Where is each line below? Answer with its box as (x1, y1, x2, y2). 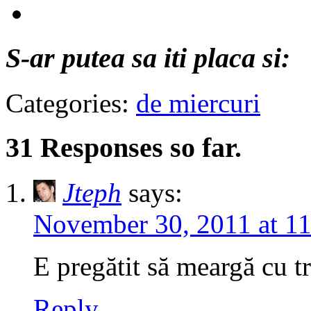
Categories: (6, 87, 136, 118)
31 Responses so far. (6, 132, 242, 164)
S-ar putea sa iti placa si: (6, 42, 290, 74)
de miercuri (136, 87, 260, 118)
